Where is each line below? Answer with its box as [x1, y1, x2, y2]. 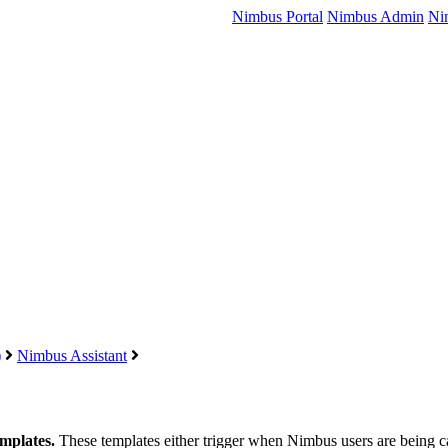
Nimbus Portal [232, 8, 323, 25]
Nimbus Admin [327, 8, 424, 25]
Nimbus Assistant [17, 346, 127, 364]
